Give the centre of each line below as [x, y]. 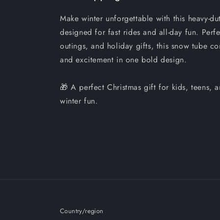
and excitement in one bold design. [124, 60]
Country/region [82, 211]
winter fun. [79, 101]
